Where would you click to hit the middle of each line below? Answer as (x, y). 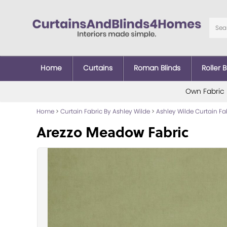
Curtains (98, 68)
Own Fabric (205, 91)
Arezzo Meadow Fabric (112, 131)
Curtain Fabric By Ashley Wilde (105, 111)
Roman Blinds (157, 68)
